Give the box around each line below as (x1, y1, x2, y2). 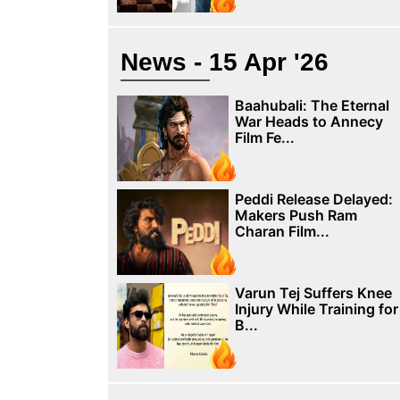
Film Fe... (234, 129, 295, 146)
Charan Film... (234, 222, 329, 240)
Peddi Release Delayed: (234, 190, 393, 208)
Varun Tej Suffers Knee (234, 284, 392, 302)
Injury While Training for (234, 300, 398, 318)
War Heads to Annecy (234, 112, 383, 130)
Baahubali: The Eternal (234, 96, 389, 114)
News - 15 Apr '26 (120, 48, 329, 76)
